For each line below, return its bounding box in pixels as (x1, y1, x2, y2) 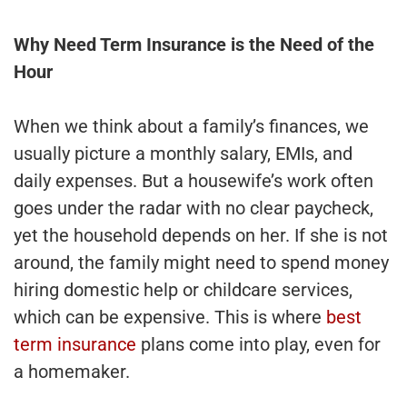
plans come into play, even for (136, 333, 381, 355)
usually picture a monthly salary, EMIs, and (14, 142, 352, 164)
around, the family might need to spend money (14, 251, 389, 273)
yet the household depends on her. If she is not (14, 223, 388, 246)
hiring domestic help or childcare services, (14, 278, 352, 301)
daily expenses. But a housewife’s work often (14, 169, 373, 192)
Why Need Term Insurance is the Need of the (14, 33, 374, 55)
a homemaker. (14, 360, 130, 382)
